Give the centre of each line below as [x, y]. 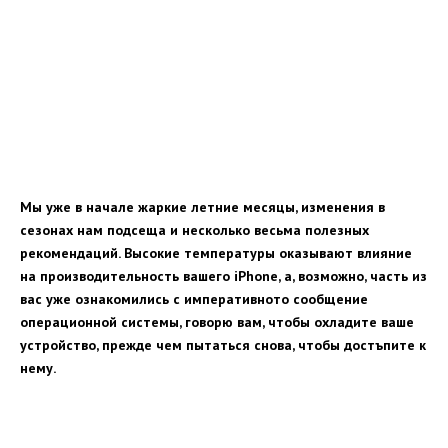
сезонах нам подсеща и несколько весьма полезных [194, 229]
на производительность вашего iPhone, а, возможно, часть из [223, 275]
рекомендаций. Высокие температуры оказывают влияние [216, 252]
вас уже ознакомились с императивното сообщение [194, 298]
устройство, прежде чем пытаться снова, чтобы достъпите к [223, 344]
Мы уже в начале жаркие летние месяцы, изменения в [202, 206]
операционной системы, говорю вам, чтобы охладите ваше [217, 321]
